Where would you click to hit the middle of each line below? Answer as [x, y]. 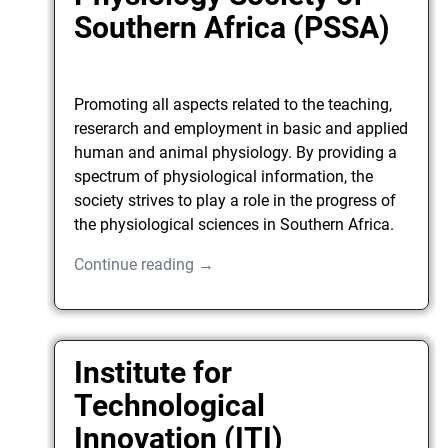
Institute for [153, 373]
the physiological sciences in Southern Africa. [234, 224]
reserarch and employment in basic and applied [241, 128]
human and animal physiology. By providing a [236, 152]
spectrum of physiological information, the [224, 176]
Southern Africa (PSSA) [232, 27]
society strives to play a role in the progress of [235, 200]
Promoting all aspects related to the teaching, [233, 104]
